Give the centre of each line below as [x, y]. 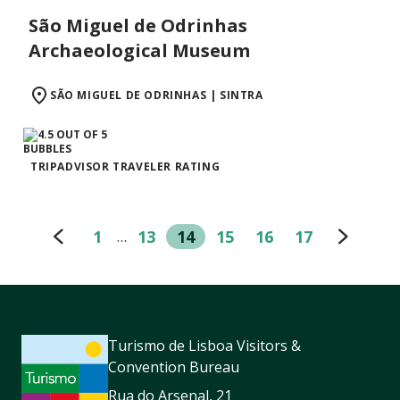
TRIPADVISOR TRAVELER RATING [125, 167]
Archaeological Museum [139, 51]
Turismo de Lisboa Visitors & [204, 346]
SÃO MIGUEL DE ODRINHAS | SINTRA [157, 96]
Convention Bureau [174, 367]
